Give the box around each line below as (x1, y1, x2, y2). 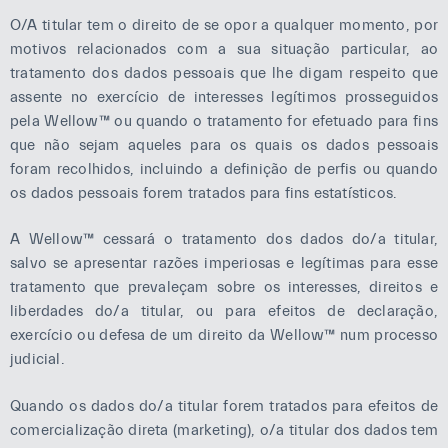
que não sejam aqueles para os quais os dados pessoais (10, 136, 438, 154)
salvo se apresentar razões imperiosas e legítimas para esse (10, 255, 438, 272)
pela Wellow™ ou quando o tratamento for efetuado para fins (10, 112, 438, 130)
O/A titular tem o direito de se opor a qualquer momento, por (10, 16, 438, 34)
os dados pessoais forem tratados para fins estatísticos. (10, 184, 398, 202)
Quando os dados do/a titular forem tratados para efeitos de (10, 397, 438, 415)
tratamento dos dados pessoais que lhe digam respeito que (10, 64, 438, 82)
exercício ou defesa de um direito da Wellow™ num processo (10, 327, 438, 344)
